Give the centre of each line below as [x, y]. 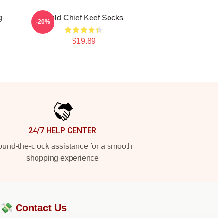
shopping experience [62, 158]
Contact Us [41, 208]
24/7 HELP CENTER [62, 131]
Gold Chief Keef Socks [84, 18]
